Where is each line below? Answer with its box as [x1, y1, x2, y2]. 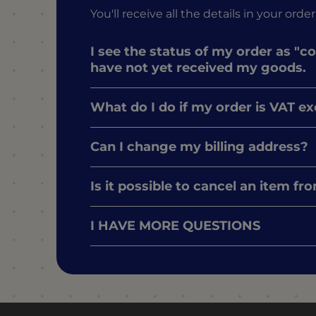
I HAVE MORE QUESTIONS [90, 218, 260, 234]
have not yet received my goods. [90, 60, 306, 76]
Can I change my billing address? [90, 139, 308, 155]
